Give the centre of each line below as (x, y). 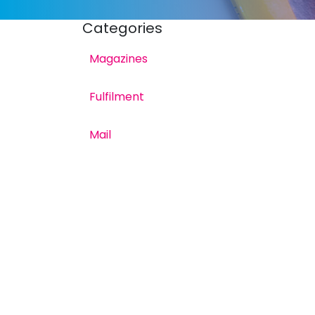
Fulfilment (117, 97)
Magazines (118, 59)
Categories (122, 28)
